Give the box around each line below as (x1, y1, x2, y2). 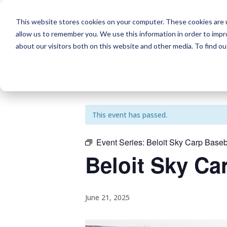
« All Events (85, 72, 131, 84)
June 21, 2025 (85, 192, 130, 202)
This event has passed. (92, 109, 167, 120)
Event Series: (96, 136, 146, 148)
